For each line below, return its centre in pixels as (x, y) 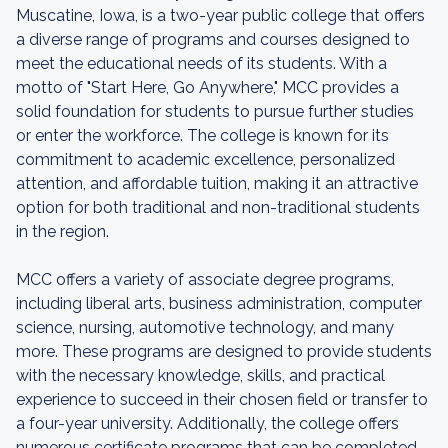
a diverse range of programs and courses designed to (213, 39)
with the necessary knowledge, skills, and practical (200, 375)
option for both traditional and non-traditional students (218, 207)
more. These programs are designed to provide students (224, 351)
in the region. (62, 231)
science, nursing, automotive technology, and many (205, 327)
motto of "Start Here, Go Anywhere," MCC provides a (207, 87)
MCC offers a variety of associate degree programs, (205, 279)
